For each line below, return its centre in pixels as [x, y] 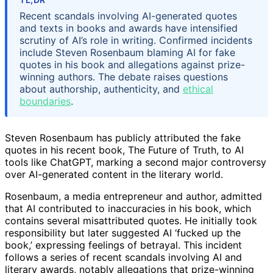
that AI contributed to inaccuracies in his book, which [128, 208]
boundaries [45, 101]
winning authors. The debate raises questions [124, 76]
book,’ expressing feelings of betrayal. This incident [123, 245]
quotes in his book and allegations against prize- [132, 64]
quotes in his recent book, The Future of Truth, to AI [124, 150]
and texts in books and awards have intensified [129, 28]
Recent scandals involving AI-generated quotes [128, 16]
